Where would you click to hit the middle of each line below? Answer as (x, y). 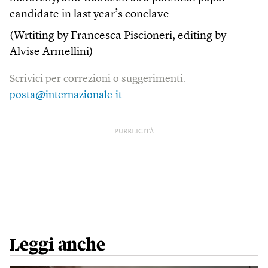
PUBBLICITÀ (134, 132)
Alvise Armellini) (51, 53)
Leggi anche (57, 246)
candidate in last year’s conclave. (91, 15)
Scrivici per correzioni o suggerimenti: (98, 79)
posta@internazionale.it (66, 95)
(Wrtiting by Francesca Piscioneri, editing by (118, 36)
